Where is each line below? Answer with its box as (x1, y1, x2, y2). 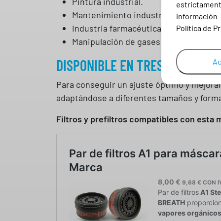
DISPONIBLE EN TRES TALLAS (56, 56, 205, 74)
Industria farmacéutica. (72, 22, 164, 34)
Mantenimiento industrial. (72, 9, 174, 20)
